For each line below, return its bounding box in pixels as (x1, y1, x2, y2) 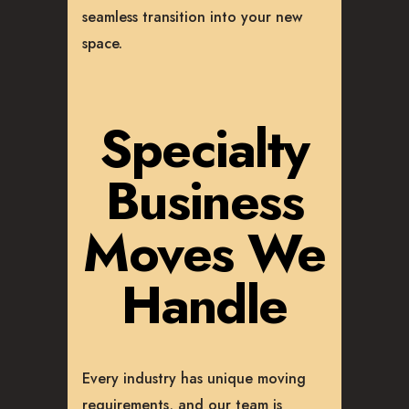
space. (82, 33, 122, 55)
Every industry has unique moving (82, 368, 306, 389)
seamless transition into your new (82, 6, 302, 28)
